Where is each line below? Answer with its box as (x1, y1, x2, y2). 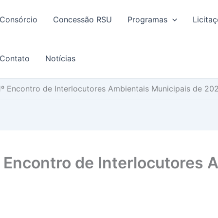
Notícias (45, 54, 75, 63)
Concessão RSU (53, 15, 112, 24)
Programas (127, 15, 167, 24)
